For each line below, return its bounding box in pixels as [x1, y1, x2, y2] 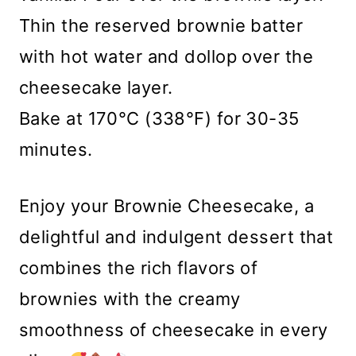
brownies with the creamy [19, 288, 241, 310]
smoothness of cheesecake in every [19, 319, 328, 341]
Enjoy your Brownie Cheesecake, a [19, 195, 315, 217]
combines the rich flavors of [19, 257, 258, 279]
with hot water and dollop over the [19, 46, 313, 68]
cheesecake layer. [19, 77, 173, 99]
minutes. [19, 139, 93, 161]
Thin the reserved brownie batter [19, 15, 304, 37]
